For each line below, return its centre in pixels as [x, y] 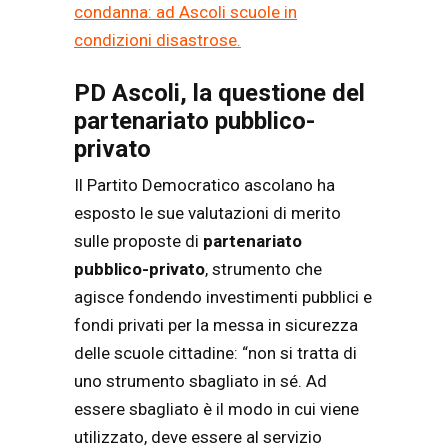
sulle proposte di [138, 241]
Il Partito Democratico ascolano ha [204, 185]
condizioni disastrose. [157, 39]
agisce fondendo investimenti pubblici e [223, 297]
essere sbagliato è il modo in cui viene [216, 409]
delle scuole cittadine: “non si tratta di [215, 353]
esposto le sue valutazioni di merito [207, 213]
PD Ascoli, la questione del [219, 93]
